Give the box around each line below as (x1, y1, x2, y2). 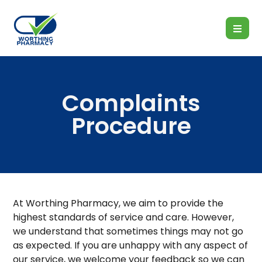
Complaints (61, 87, 201, 120)
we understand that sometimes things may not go (13, 225, 244, 239)
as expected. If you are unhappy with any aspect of (13, 239, 249, 253)
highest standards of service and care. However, (13, 211, 235, 225)
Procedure (71, 110, 191, 143)
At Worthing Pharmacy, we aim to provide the (13, 196, 224, 211)
